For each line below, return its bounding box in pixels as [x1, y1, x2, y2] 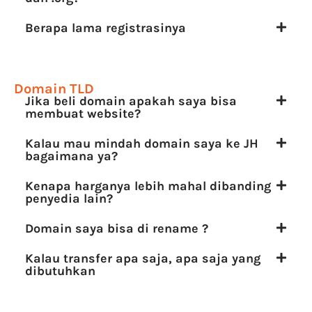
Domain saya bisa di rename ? [25, 220, 208, 236]
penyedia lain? [25, 190, 113, 206]
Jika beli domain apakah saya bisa [25, 93, 237, 109]
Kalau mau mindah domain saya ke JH [25, 135, 258, 151]
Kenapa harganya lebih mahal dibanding [25, 178, 271, 194]
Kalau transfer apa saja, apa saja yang [25, 250, 260, 266]
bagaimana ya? [25, 148, 118, 164]
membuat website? [25, 105, 141, 121]
